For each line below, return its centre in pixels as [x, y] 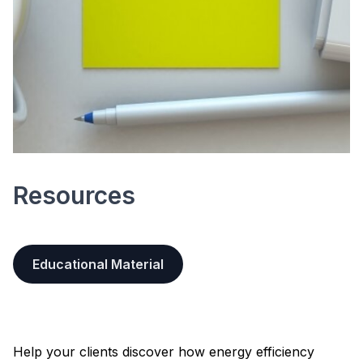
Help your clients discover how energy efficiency [164, 351]
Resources [74, 195]
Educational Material [98, 264]
